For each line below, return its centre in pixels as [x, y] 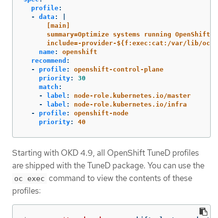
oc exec [29, 178]
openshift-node [101, 113]
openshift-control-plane [119, 69]
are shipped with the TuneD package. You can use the [108, 165]
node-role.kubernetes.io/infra [130, 104]
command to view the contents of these [119, 178]
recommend [49, 60]
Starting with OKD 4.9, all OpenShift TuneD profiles [106, 153]
